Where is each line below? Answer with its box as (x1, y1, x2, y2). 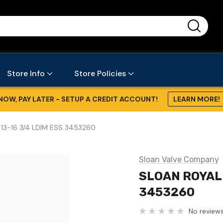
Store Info (7, 68, 45, 79)
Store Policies (74, 68, 126, 79)
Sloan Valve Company (139, 154, 219, 164)
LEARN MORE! (173, 94, 220, 104)
